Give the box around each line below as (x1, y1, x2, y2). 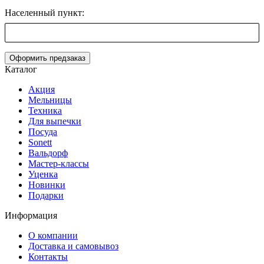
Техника (28, 105, 62, 116)
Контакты (28, 252, 68, 262)
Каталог (5, 64, 37, 75)
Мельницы (28, 95, 72, 105)
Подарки (28, 190, 64, 201)
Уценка (28, 169, 58, 180)
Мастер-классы (28, 159, 89, 169)
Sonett (28, 137, 52, 148)
